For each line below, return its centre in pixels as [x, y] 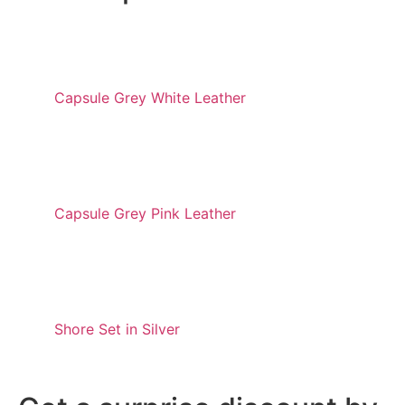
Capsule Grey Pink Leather [145, 214]
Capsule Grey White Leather [150, 98]
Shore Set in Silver [117, 330]
